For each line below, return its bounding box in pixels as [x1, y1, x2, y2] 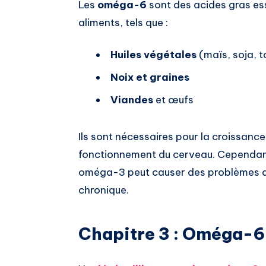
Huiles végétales [110, 48, 197, 62]
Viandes [110, 93, 153, 107]
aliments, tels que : [78, 16, 168, 30]
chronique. [78, 183, 129, 197]
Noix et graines [110, 71, 189, 84]
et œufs [153, 93, 194, 107]
